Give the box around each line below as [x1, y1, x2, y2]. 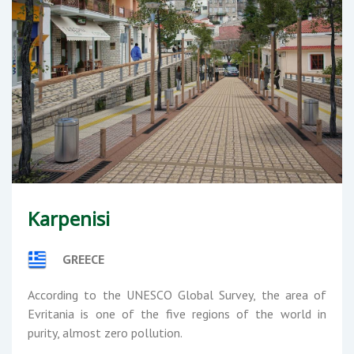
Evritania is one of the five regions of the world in [28, 306, 326, 322]
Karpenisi [28, 205, 110, 232]
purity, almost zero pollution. [28, 325, 183, 341]
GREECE [62, 251, 104, 268]
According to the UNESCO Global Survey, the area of [28, 287, 326, 303]
